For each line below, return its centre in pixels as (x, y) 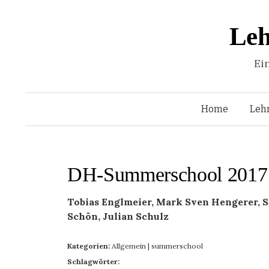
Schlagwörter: (93, 261)
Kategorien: (89, 246)
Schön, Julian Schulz (118, 216)
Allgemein (129, 246)
